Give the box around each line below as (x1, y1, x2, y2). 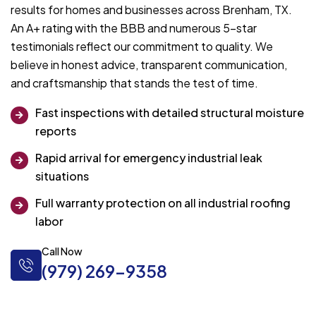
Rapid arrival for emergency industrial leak (35, 150, 262, 166)
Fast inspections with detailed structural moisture (35, 105, 304, 121)
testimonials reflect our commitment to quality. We (11, 39, 273, 54)
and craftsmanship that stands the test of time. (11, 75, 258, 91)
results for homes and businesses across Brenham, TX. (11, 2, 292, 18)
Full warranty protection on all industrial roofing (35, 195, 291, 211)
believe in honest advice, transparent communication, (11, 57, 287, 73)
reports (35, 123, 76, 139)
